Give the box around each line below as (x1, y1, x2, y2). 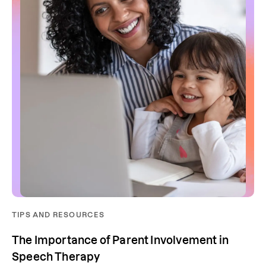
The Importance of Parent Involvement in (12, 235, 229, 246)
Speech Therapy (12, 251, 100, 263)
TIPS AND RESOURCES (12, 211, 105, 219)
